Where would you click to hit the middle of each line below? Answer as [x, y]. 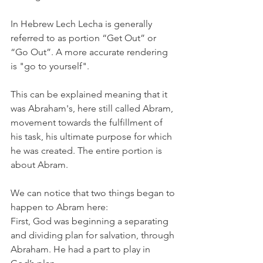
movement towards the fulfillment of [88, 122]
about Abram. [41, 164]
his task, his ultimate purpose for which [92, 136]
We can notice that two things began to [94, 193]
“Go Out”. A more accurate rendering [90, 52]
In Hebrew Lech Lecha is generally [82, 23]
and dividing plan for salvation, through [94, 235]
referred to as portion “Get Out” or [85, 38]
